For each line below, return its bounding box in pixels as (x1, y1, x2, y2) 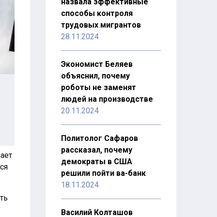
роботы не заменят (61, 83, 136, 92)
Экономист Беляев (61, 60, 133, 69)
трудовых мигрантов (61, 20, 141, 30)
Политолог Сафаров (61, 134, 138, 143)
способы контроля (61, 9, 133, 18)
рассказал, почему (61, 145, 132, 155)
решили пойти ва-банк (61, 169, 146, 178)
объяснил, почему (61, 71, 130, 80)
